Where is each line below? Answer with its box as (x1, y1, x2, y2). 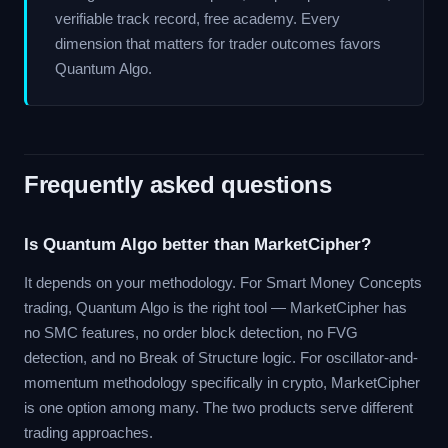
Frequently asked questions (24, 171, 332, 198)
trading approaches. (24, 424, 153, 441)
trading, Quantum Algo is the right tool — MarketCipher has (24, 299, 407, 316)
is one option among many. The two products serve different (24, 399, 413, 416)
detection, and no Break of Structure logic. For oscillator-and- (24, 349, 418, 366)
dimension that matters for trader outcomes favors (55, 35, 381, 52)
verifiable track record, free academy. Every (55, 10, 340, 27)
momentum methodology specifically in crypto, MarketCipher (24, 374, 420, 391)
